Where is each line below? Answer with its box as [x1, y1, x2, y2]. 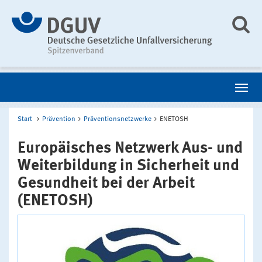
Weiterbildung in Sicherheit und [18, 157, 239, 174]
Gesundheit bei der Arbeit [18, 175, 195, 191]
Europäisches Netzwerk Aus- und [18, 140, 243, 156]
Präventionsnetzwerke [84, 115, 151, 123]
